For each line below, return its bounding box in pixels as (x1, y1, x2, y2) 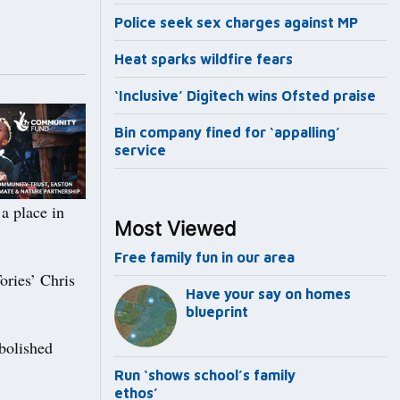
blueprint (186, 304, 248, 321)
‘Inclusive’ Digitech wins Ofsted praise (114, 87, 376, 104)
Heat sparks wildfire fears (114, 51, 293, 68)
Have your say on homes (186, 286, 351, 303)
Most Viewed (114, 217, 237, 241)
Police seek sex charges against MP (114, 14, 362, 31)
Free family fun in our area (114, 249, 295, 266)
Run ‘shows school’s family (114, 367, 296, 384)
